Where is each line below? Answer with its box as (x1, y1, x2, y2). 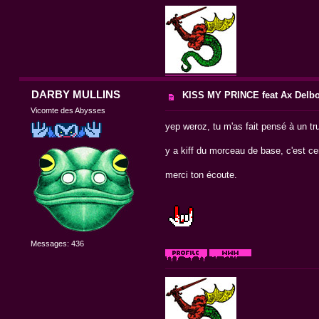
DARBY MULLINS (31, 88, 120, 101)
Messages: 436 (31, 239, 85, 249)
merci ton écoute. (164, 169, 237, 180)
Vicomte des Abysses (31, 106, 106, 115)
